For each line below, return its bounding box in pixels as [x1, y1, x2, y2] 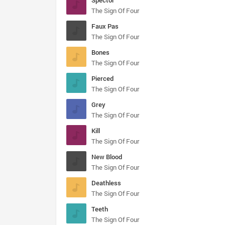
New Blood [91, 152, 122, 161]
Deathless [91, 178, 121, 187]
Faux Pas [91, 22, 119, 31]
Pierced [91, 74, 114, 83]
